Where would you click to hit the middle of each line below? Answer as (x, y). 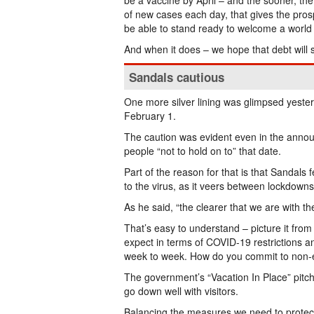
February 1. (150, 116)
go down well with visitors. (181, 291)
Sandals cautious (177, 77)
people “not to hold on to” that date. (203, 151)
